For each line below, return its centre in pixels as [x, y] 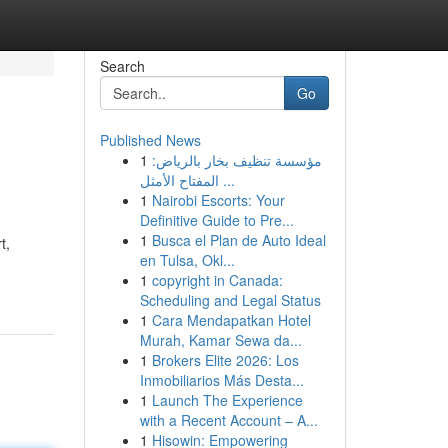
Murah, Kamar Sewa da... [220, 340]
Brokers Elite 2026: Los [225, 360]
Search [122, 66]
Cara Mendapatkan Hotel [231, 320]
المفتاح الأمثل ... [226, 180]
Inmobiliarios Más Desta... [221, 380]
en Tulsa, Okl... [187, 260]
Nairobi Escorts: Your [218, 200]
